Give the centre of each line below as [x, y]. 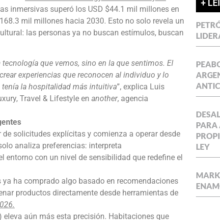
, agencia [133, 98]
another [104, 98]
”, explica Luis [141, 86]
